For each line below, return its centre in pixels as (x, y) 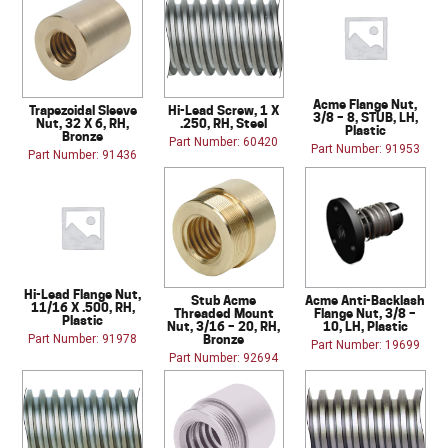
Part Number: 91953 (365, 149)
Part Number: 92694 (224, 357)
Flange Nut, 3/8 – (365, 312)
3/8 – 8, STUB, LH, (365, 117)
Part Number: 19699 (365, 344)
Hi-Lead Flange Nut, (83, 293)
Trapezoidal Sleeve (82, 110)
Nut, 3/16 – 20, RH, (224, 325)
